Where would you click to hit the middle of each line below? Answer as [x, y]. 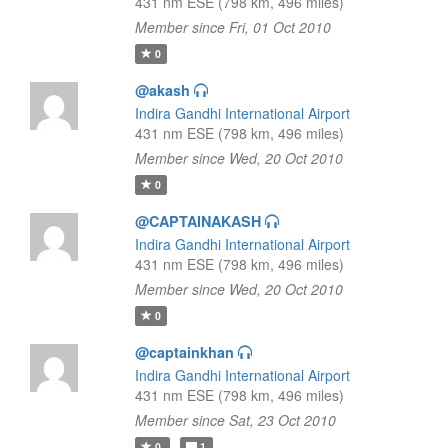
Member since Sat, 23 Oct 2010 [235, 420]
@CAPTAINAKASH [197, 221]
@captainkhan [184, 352]
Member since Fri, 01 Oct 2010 [232, 27]
